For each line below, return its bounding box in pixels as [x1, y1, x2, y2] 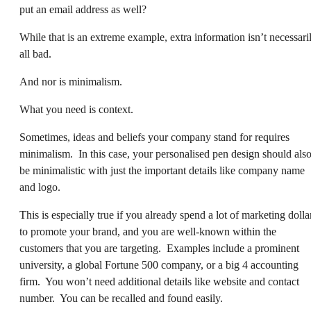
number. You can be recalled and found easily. [19, 292, 223, 305]
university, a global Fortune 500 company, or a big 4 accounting [19, 259, 299, 271]
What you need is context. [19, 103, 133, 116]
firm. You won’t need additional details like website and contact [19, 276, 299, 288]
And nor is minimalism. [19, 76, 122, 88]
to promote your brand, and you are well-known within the [19, 226, 276, 238]
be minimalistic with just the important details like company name [19, 165, 305, 177]
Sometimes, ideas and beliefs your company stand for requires [19, 131, 289, 144]
